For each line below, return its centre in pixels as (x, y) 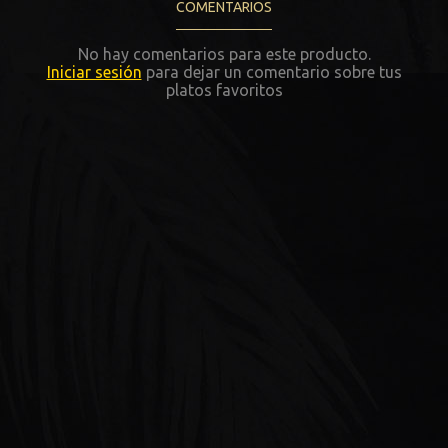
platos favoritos (224, 89)
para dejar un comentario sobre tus (271, 71)
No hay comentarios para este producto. (224, 53)
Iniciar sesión (94, 71)
